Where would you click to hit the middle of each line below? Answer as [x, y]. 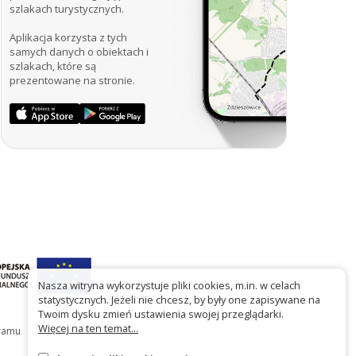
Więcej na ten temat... [88, 329]
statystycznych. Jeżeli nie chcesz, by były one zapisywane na [179, 300]
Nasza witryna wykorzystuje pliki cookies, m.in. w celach [169, 286]
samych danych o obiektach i [79, 51]
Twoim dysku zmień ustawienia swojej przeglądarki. [161, 314]
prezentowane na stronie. [72, 80]
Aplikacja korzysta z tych [68, 37]
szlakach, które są [53, 66]
